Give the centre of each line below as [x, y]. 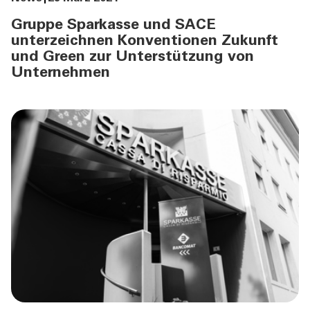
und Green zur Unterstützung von [133, 58]
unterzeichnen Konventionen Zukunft [145, 42]
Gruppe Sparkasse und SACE [113, 26]
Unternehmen [61, 74]
